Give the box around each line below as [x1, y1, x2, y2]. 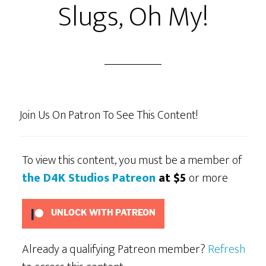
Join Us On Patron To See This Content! [19, 104, 198, 125]
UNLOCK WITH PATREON [49, 207, 156, 218]
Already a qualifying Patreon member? [22, 239, 208, 259]
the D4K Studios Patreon [22, 167, 156, 188]
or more [189, 167, 229, 188]
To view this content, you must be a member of [22, 150, 242, 170]
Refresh [208, 239, 246, 259]
